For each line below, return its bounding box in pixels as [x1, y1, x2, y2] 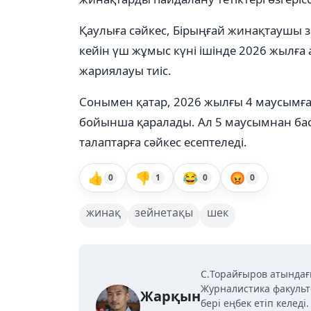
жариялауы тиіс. [79, 62, 171, 78]
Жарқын [140, 286, 201, 305]
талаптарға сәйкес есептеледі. [79, 134, 247, 150]
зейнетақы [135, 205, 193, 220]
